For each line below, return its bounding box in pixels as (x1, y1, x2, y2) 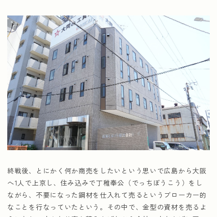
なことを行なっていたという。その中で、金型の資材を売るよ (7, 202, 207, 212)
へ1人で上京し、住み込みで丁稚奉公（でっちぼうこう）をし (7, 178, 203, 187)
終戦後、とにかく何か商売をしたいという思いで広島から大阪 (7, 166, 207, 175)
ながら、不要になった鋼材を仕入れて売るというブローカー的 (7, 190, 207, 200)
